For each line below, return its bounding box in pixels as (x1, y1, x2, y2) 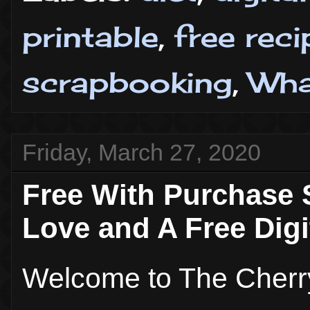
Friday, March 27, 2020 (22, 139, 261, 165)
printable (22, 19, 158, 54)
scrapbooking (22, 64, 232, 100)
